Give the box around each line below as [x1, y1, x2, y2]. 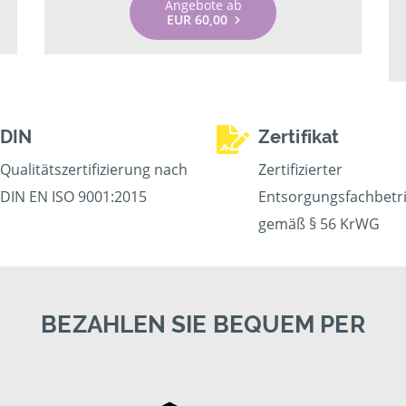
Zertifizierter [258, 159, 343, 179]
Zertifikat [258, 126, 339, 148]
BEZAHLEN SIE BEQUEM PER [41, 311, 365, 338]
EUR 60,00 [166, 11, 227, 28]
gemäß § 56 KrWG [258, 214, 380, 234]
